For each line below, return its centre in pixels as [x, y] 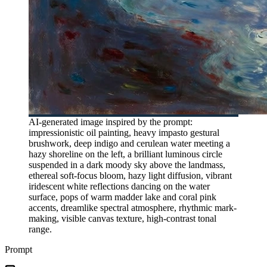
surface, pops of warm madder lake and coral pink [122, 197]
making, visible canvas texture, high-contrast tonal [122, 218]
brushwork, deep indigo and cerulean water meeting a [129, 143]
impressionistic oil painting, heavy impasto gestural [124, 132]
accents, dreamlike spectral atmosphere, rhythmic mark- [133, 207]
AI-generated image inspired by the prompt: [111, 122]
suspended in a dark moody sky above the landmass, [127, 164]
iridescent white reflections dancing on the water [119, 186]
